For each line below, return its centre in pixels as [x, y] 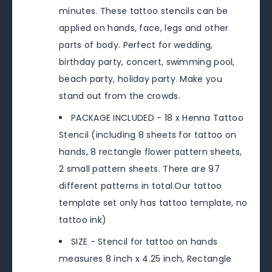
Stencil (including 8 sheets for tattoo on [148, 135]
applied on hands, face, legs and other [144, 28]
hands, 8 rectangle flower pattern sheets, [151, 152]
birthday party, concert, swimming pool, [147, 62]
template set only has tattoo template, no [153, 203]
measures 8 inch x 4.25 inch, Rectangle [145, 259]
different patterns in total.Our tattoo [141, 186]
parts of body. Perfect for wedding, [136, 45]
